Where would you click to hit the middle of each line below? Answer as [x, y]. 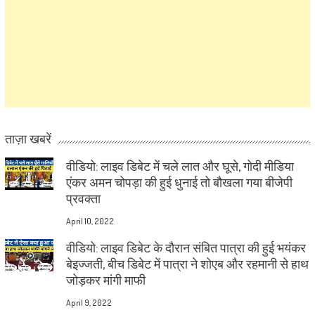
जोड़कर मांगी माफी [105, 279]
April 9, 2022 [89, 302]
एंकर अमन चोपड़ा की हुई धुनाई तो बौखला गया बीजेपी [179, 182]
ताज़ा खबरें [28, 137]
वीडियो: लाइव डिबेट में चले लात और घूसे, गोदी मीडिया [180, 166]
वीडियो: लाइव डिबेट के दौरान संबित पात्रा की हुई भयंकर [186, 247]
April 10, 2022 [90, 221]
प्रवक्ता [83, 198]
